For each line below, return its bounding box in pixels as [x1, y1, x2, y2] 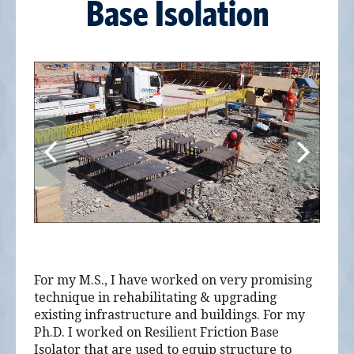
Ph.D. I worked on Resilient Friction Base [34, 325, 280, 340]
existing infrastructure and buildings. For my [34, 307, 306, 322]
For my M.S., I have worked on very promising [34, 273, 313, 288]
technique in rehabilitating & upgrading [34, 290, 277, 305]
